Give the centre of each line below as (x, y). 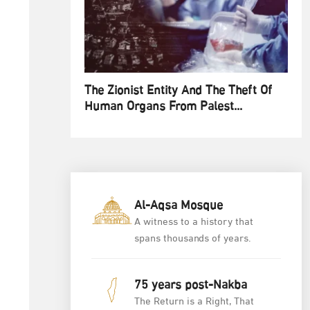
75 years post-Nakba (191, 285)
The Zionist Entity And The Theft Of (178, 91)
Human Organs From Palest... (163, 107)
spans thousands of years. (193, 239)
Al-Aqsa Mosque (179, 206)
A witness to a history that (194, 222)
